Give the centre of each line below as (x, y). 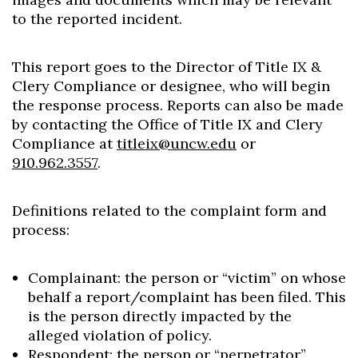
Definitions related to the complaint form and (169, 211)
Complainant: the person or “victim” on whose (187, 278)
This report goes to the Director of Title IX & (167, 67)
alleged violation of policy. (120, 335)
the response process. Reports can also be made (178, 105)
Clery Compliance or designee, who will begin (171, 86)
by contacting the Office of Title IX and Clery (167, 124)
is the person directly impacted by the (160, 316)
